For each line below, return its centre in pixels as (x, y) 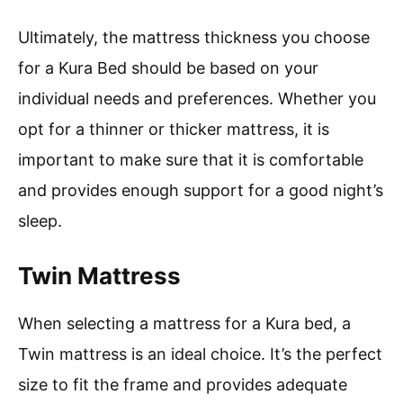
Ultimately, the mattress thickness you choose (194, 38)
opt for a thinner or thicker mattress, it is (174, 130)
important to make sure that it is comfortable (191, 160)
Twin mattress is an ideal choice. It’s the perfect (200, 354)
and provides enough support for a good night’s (201, 191)
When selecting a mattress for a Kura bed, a (184, 324)
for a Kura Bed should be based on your (168, 68)
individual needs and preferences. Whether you (197, 99)
